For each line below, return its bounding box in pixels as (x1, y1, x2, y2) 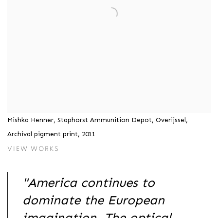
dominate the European (22, 193, 164, 208)
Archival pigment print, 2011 (7, 130, 95, 139)
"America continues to (22, 175, 155, 191)
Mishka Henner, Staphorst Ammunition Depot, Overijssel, (7, 116, 188, 125)
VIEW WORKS (7, 145, 60, 153)
